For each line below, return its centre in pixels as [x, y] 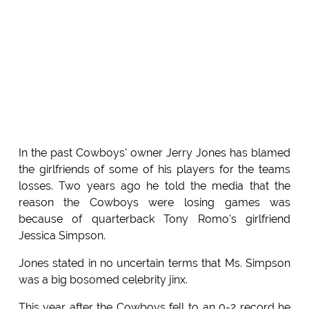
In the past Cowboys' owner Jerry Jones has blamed [154, 153]
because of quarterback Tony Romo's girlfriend [154, 219]
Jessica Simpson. [62, 236]
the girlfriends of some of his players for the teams [154, 170]
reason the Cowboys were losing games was [154, 203]
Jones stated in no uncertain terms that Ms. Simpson [154, 263]
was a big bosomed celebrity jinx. [103, 280]
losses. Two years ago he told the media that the [154, 186]
